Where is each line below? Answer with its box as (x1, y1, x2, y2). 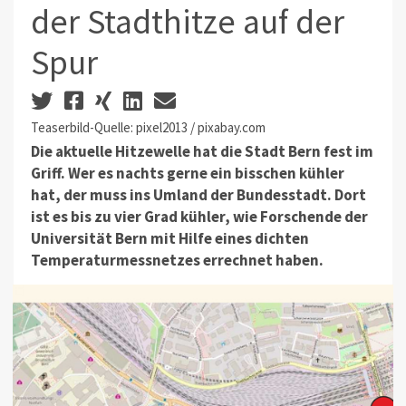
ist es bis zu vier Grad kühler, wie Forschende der (30, 207, 368, 227)
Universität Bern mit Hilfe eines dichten (30, 228, 309, 249)
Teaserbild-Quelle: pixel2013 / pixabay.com (30, 118, 266, 136)
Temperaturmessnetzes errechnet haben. (30, 250, 324, 271)
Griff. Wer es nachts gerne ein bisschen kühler (30, 163, 344, 184)
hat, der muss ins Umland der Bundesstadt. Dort (30, 185, 366, 206)
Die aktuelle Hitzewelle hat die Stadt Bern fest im (30, 141, 373, 162)
